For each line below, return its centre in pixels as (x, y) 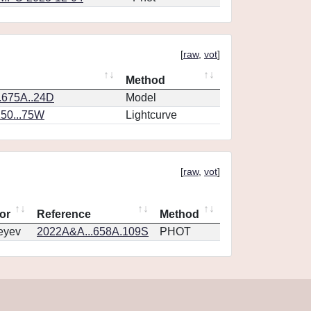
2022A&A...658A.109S (93, 232)
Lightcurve (151, 115)
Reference (64, 214)
